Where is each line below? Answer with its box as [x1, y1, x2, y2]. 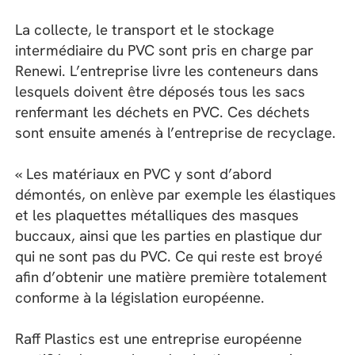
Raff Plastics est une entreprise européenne [15, 329, 303, 349]
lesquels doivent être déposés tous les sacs [15, 81, 306, 101]
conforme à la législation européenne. [15, 287, 265, 307]
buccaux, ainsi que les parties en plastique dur [15, 225, 323, 246]
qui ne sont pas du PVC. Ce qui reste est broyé [15, 246, 323, 266]
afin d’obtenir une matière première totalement [15, 266, 328, 287]
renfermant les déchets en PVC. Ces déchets [15, 101, 311, 122]
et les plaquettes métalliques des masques [15, 204, 300, 225]
